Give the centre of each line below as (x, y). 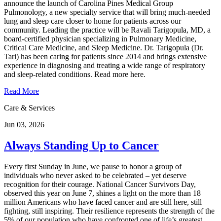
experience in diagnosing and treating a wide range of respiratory (105, 66)
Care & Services (29, 108)
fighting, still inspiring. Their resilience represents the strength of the (109, 211)
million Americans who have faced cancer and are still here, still (103, 202)
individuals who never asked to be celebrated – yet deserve (95, 175)
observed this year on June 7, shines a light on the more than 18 (102, 193)
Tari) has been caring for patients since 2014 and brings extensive (105, 57)
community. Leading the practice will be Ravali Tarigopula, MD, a (107, 30)
